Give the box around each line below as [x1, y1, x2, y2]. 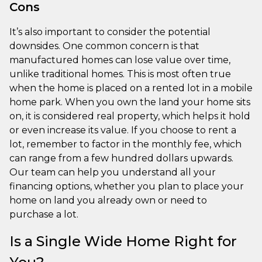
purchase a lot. [9, 208, 78, 220]
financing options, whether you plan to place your [9, 180, 244, 192]
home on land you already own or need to [9, 194, 207, 206]
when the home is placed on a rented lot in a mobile [9, 82, 253, 94]
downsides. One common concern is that [9, 40, 199, 51]
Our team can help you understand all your [9, 166, 216, 178]
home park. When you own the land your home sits [9, 96, 250, 108]
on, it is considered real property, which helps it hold [9, 110, 250, 122]
